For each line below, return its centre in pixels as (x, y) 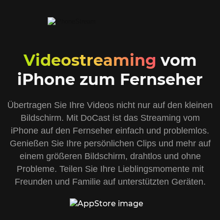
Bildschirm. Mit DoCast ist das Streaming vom (110, 118)
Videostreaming (90, 60)
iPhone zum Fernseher (110, 79)
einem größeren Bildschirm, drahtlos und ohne (110, 156)
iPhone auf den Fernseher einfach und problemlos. (110, 130)
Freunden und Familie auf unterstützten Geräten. (110, 181)
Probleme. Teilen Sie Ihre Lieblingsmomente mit (110, 169)
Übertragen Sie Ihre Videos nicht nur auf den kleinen (110, 105)
